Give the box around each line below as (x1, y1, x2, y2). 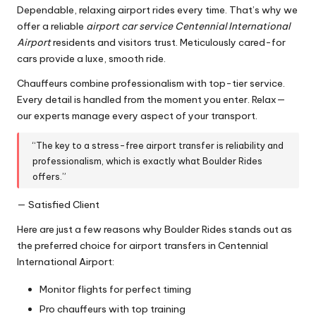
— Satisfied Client (17, 198, 99, 212)
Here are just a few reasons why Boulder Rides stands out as (17, 223, 292, 236)
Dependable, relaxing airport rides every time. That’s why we (17, 4, 298, 17)
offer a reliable (17, 20, 86, 33)
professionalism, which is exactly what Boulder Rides (32, 154, 263, 166)
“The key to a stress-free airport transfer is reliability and (32, 139, 284, 151)
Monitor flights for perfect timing (39, 283, 191, 296)
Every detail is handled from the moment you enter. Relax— (17, 93, 286, 107)
